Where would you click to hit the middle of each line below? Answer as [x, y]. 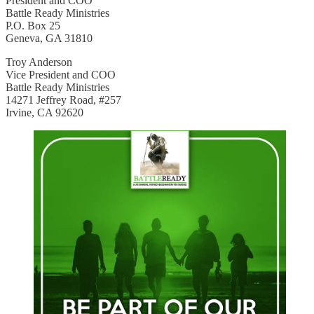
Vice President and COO [61, 74]
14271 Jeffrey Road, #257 [63, 100]
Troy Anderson [39, 62]
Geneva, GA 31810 [49, 38]
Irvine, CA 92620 [45, 112]
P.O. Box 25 [33, 25]
